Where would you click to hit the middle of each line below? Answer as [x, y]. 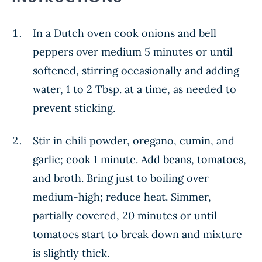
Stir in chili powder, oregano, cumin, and [134, 140]
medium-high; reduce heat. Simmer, [122, 196]
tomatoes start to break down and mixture [137, 234]
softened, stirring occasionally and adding [136, 70]
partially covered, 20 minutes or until [125, 215]
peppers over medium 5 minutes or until [133, 51]
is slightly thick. [71, 253]
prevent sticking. [74, 108]
